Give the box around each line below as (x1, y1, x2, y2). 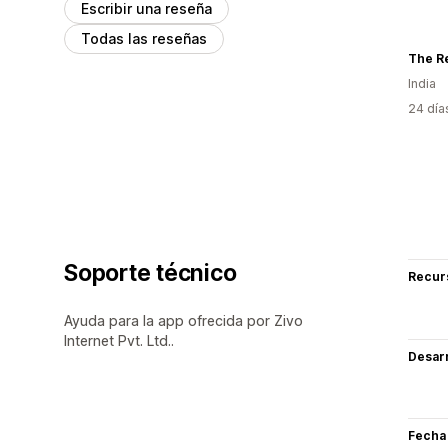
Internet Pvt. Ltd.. (64, 331, 174, 349)
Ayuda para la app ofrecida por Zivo (64, 311, 303, 329)
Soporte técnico (64, 258, 237, 287)
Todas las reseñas (81, 29, 207, 47)
